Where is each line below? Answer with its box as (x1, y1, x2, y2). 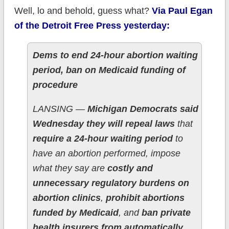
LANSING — (32, 104, 87, 114)
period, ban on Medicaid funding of (32, 65, 186, 76)
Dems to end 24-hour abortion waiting (32, 50, 198, 61)
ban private (141, 208, 191, 218)
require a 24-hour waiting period (32, 133, 173, 144)
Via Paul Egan (151, 6, 213, 16)
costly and (107, 163, 153, 174)
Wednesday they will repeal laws (32, 119, 175, 129)
